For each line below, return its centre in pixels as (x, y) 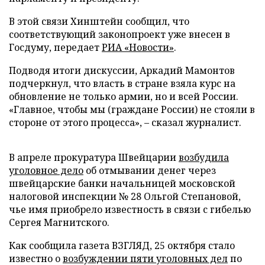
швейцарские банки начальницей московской (122, 183)
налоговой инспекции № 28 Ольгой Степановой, (125, 196)
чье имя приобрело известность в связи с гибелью (130, 209)
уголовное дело (46, 170)
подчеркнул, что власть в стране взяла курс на (122, 83)
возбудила (204, 157)
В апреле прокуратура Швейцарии (94, 157)
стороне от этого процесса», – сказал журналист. (125, 122)
